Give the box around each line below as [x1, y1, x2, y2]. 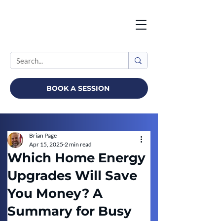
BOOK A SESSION [46, 84, 110, 93]
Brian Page [29, 132, 57, 139]
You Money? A [7, 185, 103, 201]
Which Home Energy [7, 150, 146, 166]
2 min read [65, 141, 92, 148]
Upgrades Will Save [7, 168, 137, 184]
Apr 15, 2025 [29, 141, 63, 148]
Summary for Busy [7, 203, 132, 219]
